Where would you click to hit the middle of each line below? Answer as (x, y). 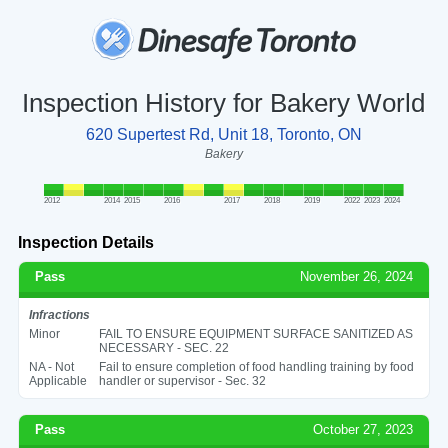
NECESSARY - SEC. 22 (163, 347)
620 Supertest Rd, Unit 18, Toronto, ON (223, 134)
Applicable (57, 380)
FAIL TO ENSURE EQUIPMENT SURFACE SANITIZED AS (255, 333)
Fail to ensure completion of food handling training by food (256, 366)
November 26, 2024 (357, 276)
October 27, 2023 (363, 429)
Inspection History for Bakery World (224, 102)
